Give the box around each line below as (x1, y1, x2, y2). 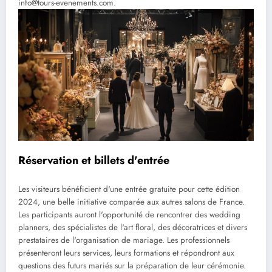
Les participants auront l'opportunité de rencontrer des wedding (18, 208, 240, 220)
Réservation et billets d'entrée (18, 152, 169, 169)
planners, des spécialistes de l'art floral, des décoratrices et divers (18, 221, 247, 233)
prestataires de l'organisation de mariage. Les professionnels (18, 234, 229, 246)
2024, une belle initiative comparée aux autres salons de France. (18, 195, 245, 208)
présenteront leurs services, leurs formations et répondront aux (18, 246, 234, 259)
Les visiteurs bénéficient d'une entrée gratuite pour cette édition (18, 183, 240, 195)
